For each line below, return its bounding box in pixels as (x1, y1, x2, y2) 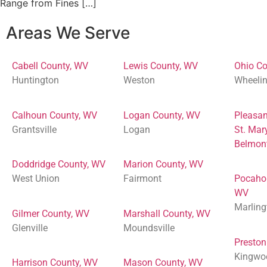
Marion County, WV (123, 159, 203, 170)
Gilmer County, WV (12, 207, 89, 219)
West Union (12, 173, 60, 185)
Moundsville (123, 222, 175, 234)
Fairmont (123, 173, 162, 185)
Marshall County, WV (123, 207, 210, 219)
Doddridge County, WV (12, 159, 105, 170)
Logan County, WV (123, 109, 200, 121)
